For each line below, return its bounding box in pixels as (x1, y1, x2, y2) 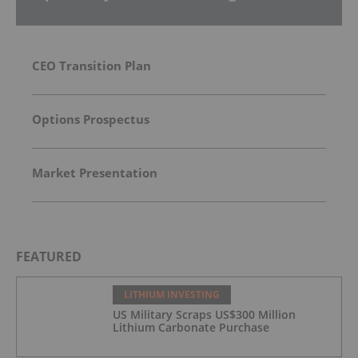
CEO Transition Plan (32, 57, 151, 74)
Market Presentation (32, 164, 157, 181)
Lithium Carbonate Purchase (113, 319, 269, 335)
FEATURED (16, 247, 82, 265)
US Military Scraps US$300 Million (113, 306, 296, 322)
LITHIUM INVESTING (124, 287, 220, 301)
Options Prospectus (32, 110, 149, 127)
